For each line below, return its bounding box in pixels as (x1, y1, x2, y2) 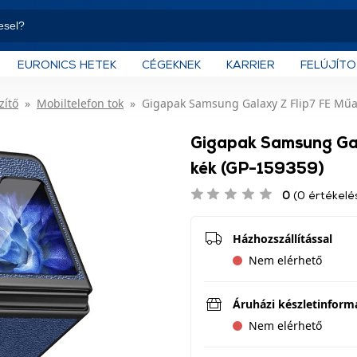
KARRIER (226, 57, 275, 71)
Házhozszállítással (233, 231, 332, 246)
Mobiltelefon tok (37, 96, 124, 111)
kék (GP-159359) (190, 158, 324, 177)
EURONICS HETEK (18, 57, 116, 71)
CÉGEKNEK (142, 57, 201, 71)
